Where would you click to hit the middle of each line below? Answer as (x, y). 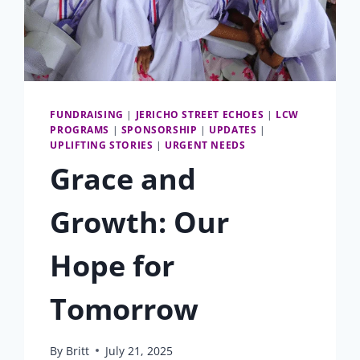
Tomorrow (125, 309)
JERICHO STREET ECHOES (200, 114)
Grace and (123, 178)
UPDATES (233, 129)
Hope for (112, 265)
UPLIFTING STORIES (102, 144)
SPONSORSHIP (159, 129)
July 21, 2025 (139, 350)
